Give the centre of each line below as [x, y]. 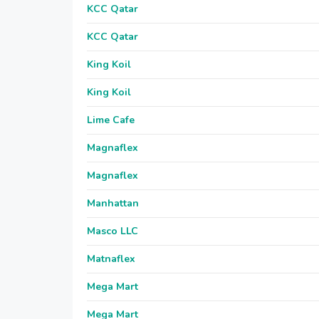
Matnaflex [111, 259]
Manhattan [113, 203]
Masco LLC [113, 231]
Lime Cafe [111, 120]
